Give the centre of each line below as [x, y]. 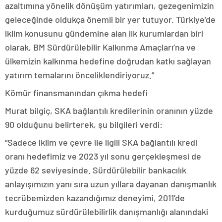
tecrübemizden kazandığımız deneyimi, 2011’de [95, 198]
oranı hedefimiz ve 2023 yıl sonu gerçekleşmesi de [103, 156]
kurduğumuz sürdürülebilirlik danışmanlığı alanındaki [107, 212]
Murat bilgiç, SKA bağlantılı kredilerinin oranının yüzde [109, 111]
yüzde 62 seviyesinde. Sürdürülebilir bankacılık [96, 170]
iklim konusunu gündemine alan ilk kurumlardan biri [104, 33]
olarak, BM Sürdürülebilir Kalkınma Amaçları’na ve [100, 47]
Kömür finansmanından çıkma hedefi [76, 93]
